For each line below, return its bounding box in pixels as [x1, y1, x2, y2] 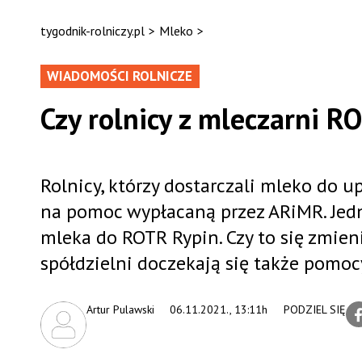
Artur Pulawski [86, 302, 154, 317]
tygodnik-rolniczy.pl [40, 23, 145, 39]
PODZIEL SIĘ [283, 302, 346, 317]
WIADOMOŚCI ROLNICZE [46, 67, 192, 85]
